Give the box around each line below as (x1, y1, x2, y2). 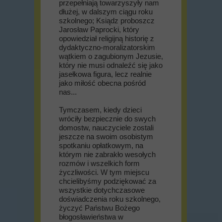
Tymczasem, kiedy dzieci (59, 106, 142, 114)
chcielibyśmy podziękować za (59, 177, 156, 185)
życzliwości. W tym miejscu (59, 168, 149, 176)
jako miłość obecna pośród (59, 79, 146, 87)
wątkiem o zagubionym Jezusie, (59, 52, 163, 60)
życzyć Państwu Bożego (59, 204, 140, 212)
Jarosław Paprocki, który (59, 25, 139, 34)
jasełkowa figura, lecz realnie (59, 70, 152, 78)
